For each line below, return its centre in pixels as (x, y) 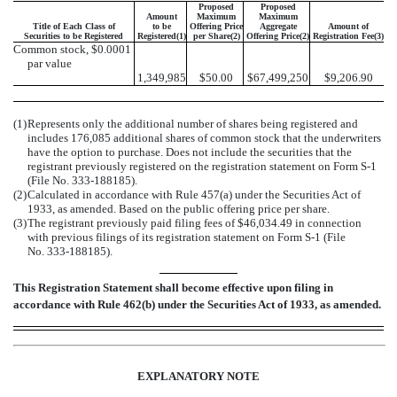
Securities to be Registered (74, 36)
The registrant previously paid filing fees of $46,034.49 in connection (195, 223)
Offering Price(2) (278, 36)
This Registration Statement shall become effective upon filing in (173, 287)
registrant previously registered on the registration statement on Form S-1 (202, 167)
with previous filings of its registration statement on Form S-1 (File (187, 237)
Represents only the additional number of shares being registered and (193, 124)
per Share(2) (216, 36)
